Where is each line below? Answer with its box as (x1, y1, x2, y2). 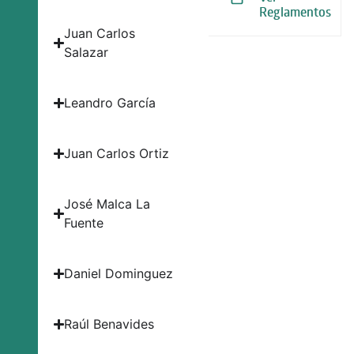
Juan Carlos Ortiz (64, 145, 170, 161)
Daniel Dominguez (64, 265, 174, 281)
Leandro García (64, 95, 156, 111)
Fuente (64, 215, 104, 231)
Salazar (64, 44, 109, 60)
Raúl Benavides (64, 316, 155, 332)
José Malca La (64, 196, 151, 212)
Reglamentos (259, 3, 331, 21)
